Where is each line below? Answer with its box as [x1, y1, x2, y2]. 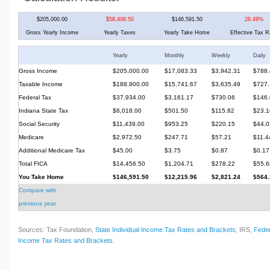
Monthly [165, 52, 184, 58]
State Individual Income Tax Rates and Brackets [95, 225, 236, 233]
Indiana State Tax [19, 107, 68, 114]
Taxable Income [19, 80, 63, 87]
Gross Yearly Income [26, 29, 79, 36]
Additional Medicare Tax [19, 146, 85, 154]
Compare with [19, 186, 58, 193]
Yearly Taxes [104, 29, 136, 36]
